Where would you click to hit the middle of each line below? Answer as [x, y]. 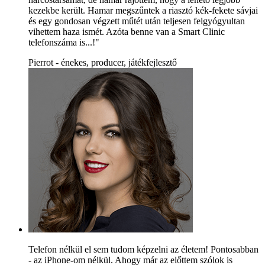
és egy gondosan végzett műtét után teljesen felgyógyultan [137, 21]
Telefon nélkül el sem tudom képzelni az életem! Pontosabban [143, 249]
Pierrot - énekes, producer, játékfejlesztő [103, 62]
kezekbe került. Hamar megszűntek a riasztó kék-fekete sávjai [143, 10]
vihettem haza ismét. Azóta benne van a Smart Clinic [127, 31]
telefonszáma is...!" [64, 42]
